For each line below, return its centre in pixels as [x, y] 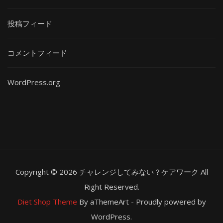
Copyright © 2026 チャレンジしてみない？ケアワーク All [111, 172]
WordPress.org [34, 82]
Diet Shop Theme [47, 202]
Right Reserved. [111, 187]
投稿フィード [30, 23]
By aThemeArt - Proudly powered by [141, 202]
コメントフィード [37, 53]
